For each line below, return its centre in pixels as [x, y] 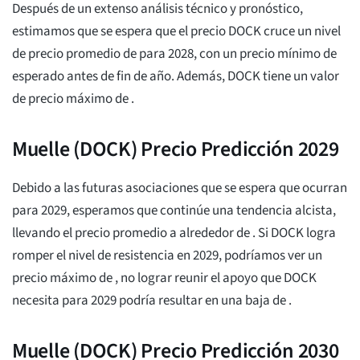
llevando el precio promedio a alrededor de [132, 233]
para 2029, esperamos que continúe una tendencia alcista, [174, 211]
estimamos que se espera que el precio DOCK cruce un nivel [176, 32]
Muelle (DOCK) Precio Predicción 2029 [176, 149]
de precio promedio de [76, 54]
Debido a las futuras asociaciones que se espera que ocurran [180, 188]
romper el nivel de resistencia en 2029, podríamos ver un [167, 256]
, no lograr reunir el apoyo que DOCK [216, 278]
